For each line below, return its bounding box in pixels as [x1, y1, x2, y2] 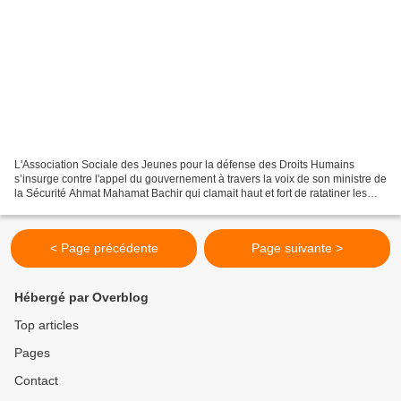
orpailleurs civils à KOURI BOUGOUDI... [14, 201, 208, 215]
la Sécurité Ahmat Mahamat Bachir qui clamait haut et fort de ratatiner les [14, 187, 367, 200]
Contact [14, 373, 58, 388]
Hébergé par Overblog [14, 290, 149, 305]
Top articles [14, 318, 79, 333]
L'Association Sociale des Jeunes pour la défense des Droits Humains [14, 158, 354, 172]
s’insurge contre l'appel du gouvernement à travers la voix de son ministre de [14, 173, 387, 186]
